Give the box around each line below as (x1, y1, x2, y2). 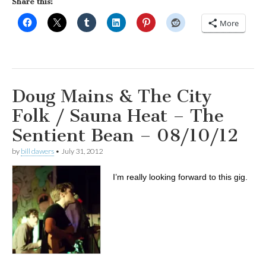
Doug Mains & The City (12, 85, 212, 107)
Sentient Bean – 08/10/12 (12, 125, 238, 146)
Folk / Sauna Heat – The (12, 105, 224, 126)
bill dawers (21, 147, 54, 156)
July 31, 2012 (61, 147, 103, 156)
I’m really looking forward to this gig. (113, 172, 248, 182)
